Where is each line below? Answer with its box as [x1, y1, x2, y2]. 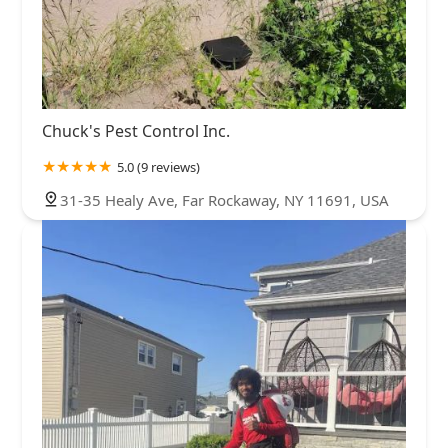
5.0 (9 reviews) [117, 158, 200, 177]
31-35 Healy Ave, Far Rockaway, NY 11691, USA [60, 190, 389, 211]
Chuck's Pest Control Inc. [42, 120, 230, 143]
